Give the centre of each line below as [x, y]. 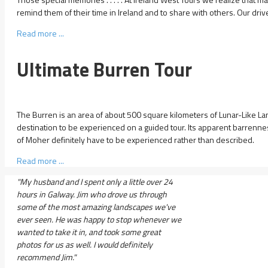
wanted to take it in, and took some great [89, 232]
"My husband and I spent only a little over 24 [95, 182]
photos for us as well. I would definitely [85, 245]
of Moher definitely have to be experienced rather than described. [135, 140]
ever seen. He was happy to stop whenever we [99, 220]
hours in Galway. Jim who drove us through [92, 194]
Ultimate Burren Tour [104, 70]
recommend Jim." [46, 257]
